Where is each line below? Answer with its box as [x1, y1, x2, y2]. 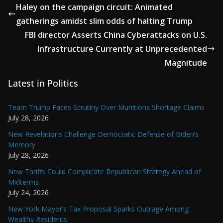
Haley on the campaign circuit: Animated [16, 1, 173, 13]
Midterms [8, 177, 39, 187]
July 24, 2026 [8, 188, 49, 198]
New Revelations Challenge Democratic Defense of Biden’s [8, 129, 199, 139]
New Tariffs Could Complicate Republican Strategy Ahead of [8, 167, 201, 177]
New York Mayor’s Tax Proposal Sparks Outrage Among [8, 204, 189, 214]
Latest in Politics [8, 77, 78, 90]
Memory [8, 140, 35, 150]
